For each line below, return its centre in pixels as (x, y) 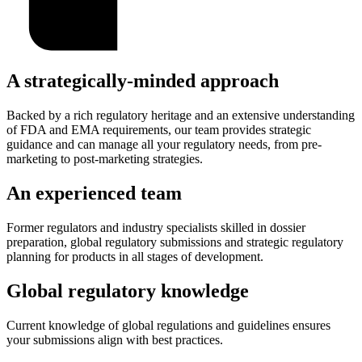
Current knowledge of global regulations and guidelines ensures (168, 325)
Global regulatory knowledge (128, 290)
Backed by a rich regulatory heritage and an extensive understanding (181, 116)
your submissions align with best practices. (115, 339)
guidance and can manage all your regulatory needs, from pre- (164, 145)
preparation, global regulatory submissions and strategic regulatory (175, 242)
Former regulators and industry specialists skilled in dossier (156, 228)
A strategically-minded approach (143, 81)
